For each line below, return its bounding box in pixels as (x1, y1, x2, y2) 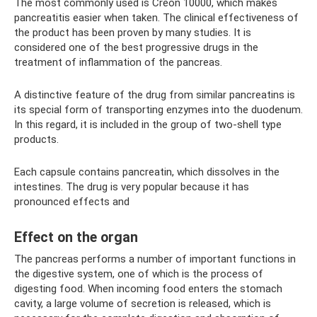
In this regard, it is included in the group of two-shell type (14, 117, 282, 131)
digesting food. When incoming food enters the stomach (14, 282, 282, 295)
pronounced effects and (14, 195, 129, 208)
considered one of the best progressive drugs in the (14, 40, 258, 54)
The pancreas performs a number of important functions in (14, 252, 296, 265)
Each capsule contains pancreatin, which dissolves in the (14, 165, 279, 178)
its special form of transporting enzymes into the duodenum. (14, 103, 303, 116)
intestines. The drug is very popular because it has (14, 180, 249, 193)
